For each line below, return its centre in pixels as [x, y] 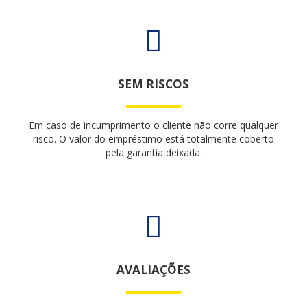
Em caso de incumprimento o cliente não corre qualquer [153, 125]
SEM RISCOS [153, 84]
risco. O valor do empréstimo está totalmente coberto [153, 139]
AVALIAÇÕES [153, 270]
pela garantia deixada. [153, 152]
